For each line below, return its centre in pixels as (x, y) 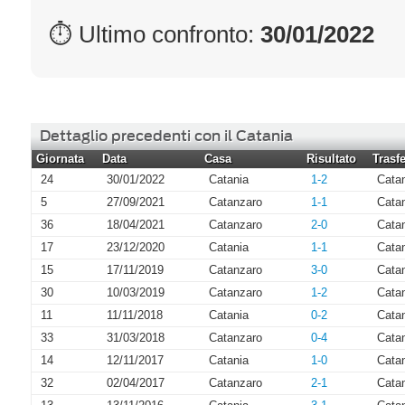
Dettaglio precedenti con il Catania (166, 136)
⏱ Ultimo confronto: (155, 34)
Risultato (331, 159)
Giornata (60, 159)
